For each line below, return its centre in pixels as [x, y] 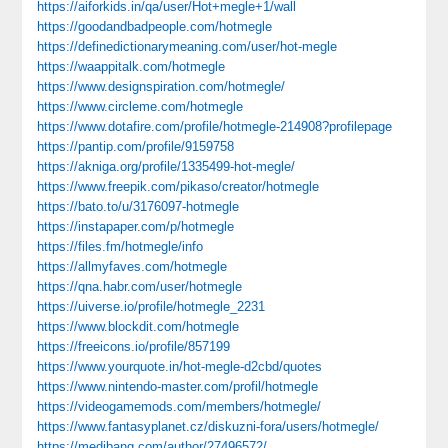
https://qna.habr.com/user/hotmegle [140, 286]
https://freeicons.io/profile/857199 [134, 346]
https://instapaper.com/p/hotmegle [136, 226]
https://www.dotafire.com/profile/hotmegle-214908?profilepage [215, 126]
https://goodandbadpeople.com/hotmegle [155, 26]
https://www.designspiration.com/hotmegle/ [161, 86]
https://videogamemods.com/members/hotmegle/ [179, 406]
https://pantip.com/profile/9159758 [136, 146]
